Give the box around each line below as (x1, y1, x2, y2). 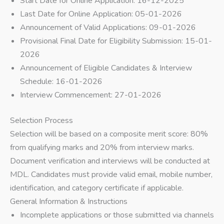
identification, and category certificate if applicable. (10, 182, 183, 194)
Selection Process (10, 115, 73, 126)
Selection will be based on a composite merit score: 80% (10, 128, 208, 140)
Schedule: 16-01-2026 (20, 76, 102, 87)
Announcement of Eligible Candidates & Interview (20, 62, 192, 74)
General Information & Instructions (10, 196, 127, 207)
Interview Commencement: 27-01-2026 (20, 89, 161, 101)
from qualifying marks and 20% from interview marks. (10, 142, 194, 153)
